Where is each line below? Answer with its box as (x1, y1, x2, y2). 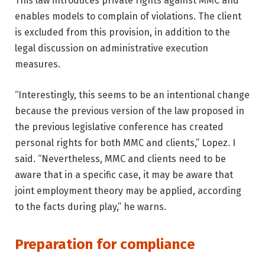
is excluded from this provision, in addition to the (15, 27, 230, 38)
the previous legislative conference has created (15, 121, 224, 133)
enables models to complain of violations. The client (15, 11, 241, 22)
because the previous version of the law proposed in (15, 105, 244, 117)
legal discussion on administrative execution (15, 43, 208, 54)
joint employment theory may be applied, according (15, 185, 241, 197)
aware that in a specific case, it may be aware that (15, 169, 233, 181)
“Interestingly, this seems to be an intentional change (15, 89, 250, 101)
